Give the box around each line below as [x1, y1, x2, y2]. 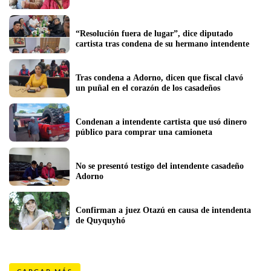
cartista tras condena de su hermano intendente [76, 39, 249, 48]
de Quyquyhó [76, 215, 125, 225]
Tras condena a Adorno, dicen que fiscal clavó [76, 73, 243, 82]
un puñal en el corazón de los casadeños [76, 83, 220, 93]
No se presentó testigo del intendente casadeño [76, 161, 244, 171]
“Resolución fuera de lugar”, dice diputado [76, 28, 233, 38]
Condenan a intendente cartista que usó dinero [76, 117, 247, 126]
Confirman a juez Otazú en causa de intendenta [76, 205, 251, 215]
